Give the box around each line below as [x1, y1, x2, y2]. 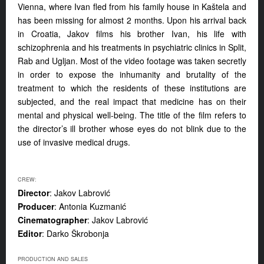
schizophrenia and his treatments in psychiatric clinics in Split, [18, 41, 246, 54]
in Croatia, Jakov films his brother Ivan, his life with [18, 28, 246, 40]
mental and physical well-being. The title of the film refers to [18, 109, 246, 121]
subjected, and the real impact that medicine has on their [18, 95, 246, 108]
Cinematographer [18, 214, 87, 226]
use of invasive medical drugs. [18, 136, 130, 148]
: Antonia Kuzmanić [54, 200, 126, 213]
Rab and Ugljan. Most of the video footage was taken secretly [18, 55, 246, 67]
